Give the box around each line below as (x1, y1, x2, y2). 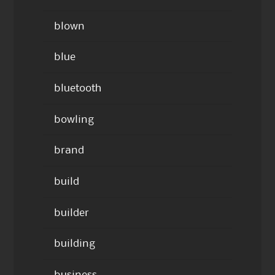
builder (53, 207, 89, 218)
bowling (53, 114, 94, 125)
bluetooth (53, 83, 101, 93)
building (53, 239, 95, 249)
